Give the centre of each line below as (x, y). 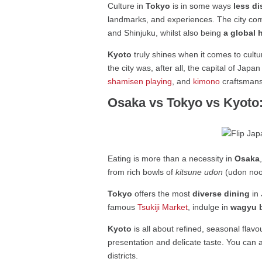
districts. (123, 256)
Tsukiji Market (163, 207)
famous (123, 207)
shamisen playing (140, 82)
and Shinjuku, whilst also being (166, 33)
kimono (207, 82)
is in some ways (202, 6)
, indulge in (209, 207)
